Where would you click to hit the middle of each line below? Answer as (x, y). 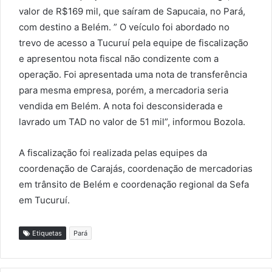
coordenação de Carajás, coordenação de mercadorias (136, 168)
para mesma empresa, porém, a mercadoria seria (124, 90)
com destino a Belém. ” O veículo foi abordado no (124, 27)
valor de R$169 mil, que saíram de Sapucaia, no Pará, (132, 11)
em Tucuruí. (44, 200)
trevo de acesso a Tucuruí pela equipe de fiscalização (134, 42)
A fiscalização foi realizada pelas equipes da (113, 152)
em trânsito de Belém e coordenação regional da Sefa (134, 184)
